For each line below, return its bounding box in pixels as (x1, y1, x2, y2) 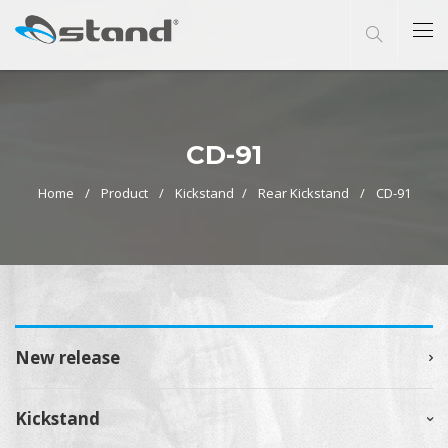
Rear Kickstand (257, 184, 349, 202)
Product (100, 184, 148, 202)
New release (15, 346, 120, 369)
